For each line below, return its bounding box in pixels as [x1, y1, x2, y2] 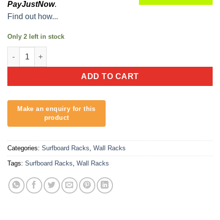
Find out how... [7, 12, 58, 21]
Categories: [7, 144, 42, 152]
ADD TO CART [81, 72, 139, 81]
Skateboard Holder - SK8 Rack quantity [7, 48, 137, 56]
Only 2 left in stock [7, 32, 64, 40]
